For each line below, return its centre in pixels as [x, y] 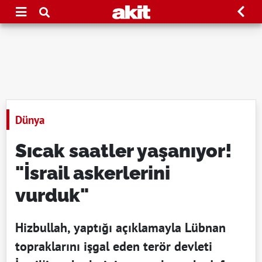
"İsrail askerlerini [93, 173]
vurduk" [52, 195]
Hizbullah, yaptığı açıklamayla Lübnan [120, 227]
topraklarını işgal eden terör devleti [114, 246]
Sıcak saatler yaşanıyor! [124, 151]
